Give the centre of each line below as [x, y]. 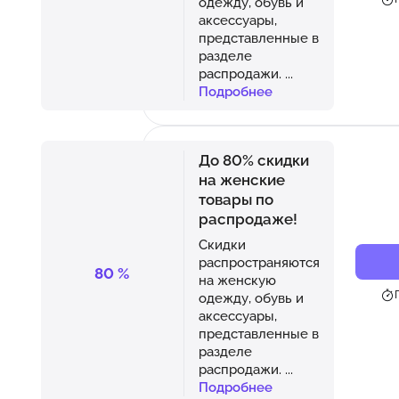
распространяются [259, 262]
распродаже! [248, 219]
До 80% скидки [253, 160]
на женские [241, 179]
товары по [236, 199]
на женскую [237, 280]
